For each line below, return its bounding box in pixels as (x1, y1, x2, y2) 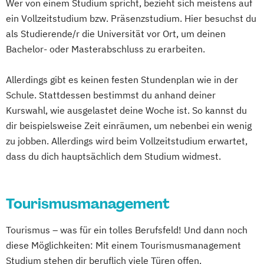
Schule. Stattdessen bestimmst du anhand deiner (6, 89, 216, 101)
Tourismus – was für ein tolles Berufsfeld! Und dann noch (6, 224, 247, 236)
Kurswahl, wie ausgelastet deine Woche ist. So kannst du (6, 104, 247, 116)
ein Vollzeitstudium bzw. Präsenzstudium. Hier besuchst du (6, 12, 256, 24)
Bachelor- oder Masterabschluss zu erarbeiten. (6, 43, 205, 55)
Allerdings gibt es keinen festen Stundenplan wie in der (6, 74, 238, 85)
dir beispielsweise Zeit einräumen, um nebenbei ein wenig (6, 120, 252, 131)
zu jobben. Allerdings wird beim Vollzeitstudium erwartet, (6, 135, 247, 147)
